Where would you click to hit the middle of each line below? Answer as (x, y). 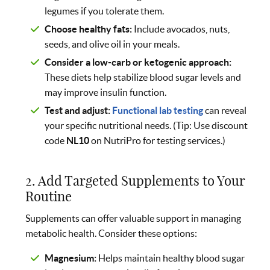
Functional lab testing (158, 110)
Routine (49, 196)
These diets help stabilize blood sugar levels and (143, 77)
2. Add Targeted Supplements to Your (136, 181)
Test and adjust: (78, 110)
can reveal (225, 110)
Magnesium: (71, 258)
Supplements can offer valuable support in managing (133, 218)
